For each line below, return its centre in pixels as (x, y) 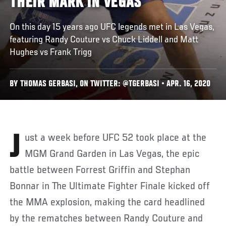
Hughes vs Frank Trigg (51, 52)
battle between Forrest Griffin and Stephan (100, 170)
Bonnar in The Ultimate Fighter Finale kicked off (110, 186)
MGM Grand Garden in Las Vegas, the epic (112, 154)
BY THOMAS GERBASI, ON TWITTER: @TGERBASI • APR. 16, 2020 (110, 84)
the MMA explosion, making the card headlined (107, 203)
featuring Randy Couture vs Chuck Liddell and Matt (104, 40)
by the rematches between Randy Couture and (106, 219)
